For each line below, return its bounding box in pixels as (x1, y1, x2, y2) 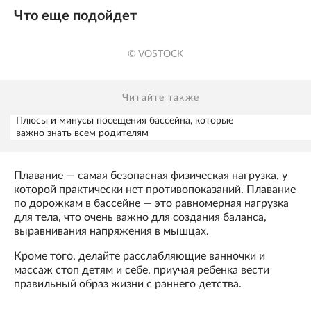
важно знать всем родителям (16, 128, 149, 139)
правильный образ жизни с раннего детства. (14, 278, 242, 290)
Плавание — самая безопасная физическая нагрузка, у (14, 170, 287, 182)
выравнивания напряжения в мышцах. (14, 226, 209, 237)
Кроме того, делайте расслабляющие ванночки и (14, 251, 265, 262)
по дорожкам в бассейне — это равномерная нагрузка (14, 198, 289, 210)
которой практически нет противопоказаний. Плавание (14, 184, 296, 196)
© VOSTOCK (128, 49, 183, 60)
